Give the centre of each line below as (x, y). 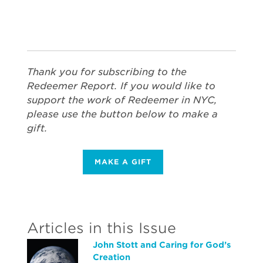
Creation (112, 257)
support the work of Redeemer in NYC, (122, 100)
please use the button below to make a (122, 114)
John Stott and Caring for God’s (162, 245)
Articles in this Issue (102, 228)
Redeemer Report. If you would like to (121, 86)
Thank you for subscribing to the (107, 72)
